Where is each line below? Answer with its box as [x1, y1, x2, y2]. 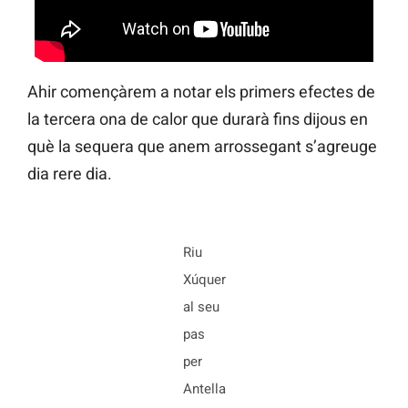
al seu [182, 298, 219, 315]
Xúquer [182, 270, 226, 288]
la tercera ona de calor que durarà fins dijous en [27, 109, 368, 129]
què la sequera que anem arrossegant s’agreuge [27, 137, 377, 157]
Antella [182, 380, 226, 397]
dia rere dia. [27, 164, 112, 184]
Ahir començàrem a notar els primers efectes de [27, 82, 375, 102]
